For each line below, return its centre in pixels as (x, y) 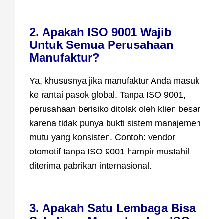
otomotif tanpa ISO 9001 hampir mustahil (109, 152)
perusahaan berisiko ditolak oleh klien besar (115, 109)
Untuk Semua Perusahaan (101, 45)
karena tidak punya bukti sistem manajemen (115, 123)
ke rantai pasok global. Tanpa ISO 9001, (108, 95)
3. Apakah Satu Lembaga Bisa (112, 208)
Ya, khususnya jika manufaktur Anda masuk (114, 81)
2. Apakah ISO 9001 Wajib (100, 32)
